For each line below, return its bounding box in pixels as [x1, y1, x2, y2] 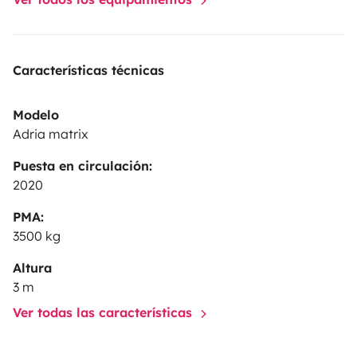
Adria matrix [13, 125, 88, 142]
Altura [13, 259, 52, 276]
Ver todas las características [13, 304, 196, 320]
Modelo [13, 106, 59, 123]
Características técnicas [13, 61, 164, 78]
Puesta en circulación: [13, 157, 152, 174]
